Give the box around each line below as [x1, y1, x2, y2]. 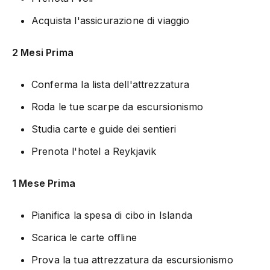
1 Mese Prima [12, 177, 75, 189]
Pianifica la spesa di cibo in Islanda [31, 209, 192, 221]
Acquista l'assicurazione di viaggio [31, 14, 190, 27]
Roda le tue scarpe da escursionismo [31, 100, 204, 113]
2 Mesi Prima [12, 46, 74, 58]
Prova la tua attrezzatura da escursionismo [31, 253, 233, 266]
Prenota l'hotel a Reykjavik [31, 145, 157, 157]
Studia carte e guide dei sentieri [31, 122, 177, 135]
